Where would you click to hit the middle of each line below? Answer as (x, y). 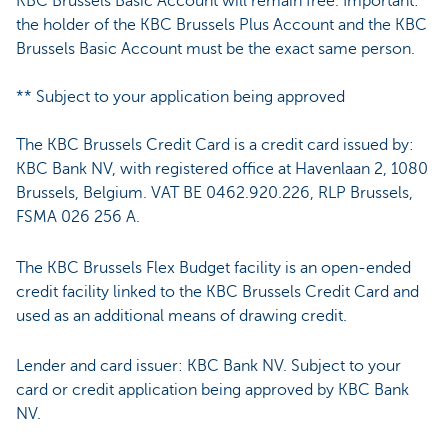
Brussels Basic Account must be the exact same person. (215, 49)
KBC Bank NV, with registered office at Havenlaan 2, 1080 (222, 169)
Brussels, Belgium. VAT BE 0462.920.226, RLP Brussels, (214, 193)
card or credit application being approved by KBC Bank (212, 390)
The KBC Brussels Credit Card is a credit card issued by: (215, 145)
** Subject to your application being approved (180, 97)
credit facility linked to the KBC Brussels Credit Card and (217, 291)
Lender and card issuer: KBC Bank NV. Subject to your (208, 366)
